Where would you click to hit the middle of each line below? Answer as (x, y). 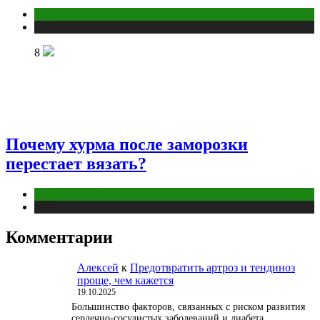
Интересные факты (81, 194)
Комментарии (59, 237)
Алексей (98, 267)
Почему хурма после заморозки (127, 144)
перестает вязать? (76, 163)
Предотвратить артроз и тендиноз (212, 267)
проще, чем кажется (125, 280)
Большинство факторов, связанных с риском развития (188, 306)
